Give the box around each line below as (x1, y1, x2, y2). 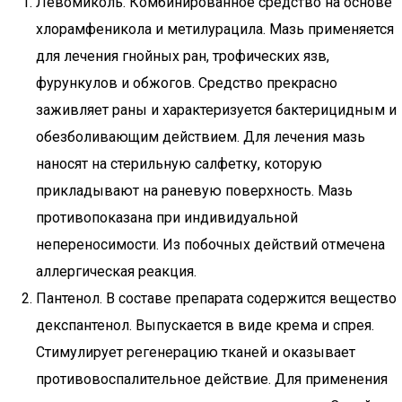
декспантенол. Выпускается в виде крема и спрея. (36, 317, 374, 334)
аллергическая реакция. (36, 263, 197, 280)
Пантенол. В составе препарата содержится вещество (36, 290, 397, 307)
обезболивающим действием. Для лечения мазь (36, 128, 365, 145)
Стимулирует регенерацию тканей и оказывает (36, 344, 355, 361)
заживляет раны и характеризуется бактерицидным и (36, 101, 397, 118)
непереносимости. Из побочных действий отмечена (36, 236, 385, 253)
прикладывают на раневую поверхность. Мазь (36, 182, 353, 199)
